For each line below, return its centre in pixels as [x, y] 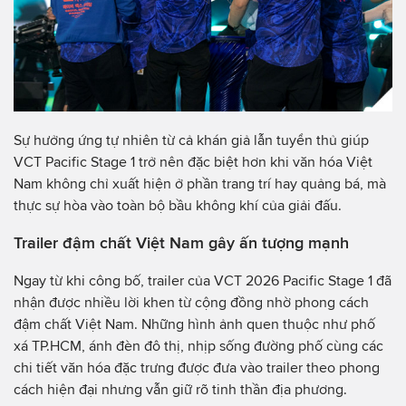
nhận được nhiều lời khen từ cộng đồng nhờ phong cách [191, 303]
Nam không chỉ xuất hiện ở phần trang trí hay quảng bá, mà [200, 184]
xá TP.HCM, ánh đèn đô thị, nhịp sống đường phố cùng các [198, 346]
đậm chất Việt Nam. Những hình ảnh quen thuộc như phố [194, 324]
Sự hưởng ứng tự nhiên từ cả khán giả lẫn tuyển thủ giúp [191, 140]
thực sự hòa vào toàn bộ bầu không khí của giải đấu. [178, 206]
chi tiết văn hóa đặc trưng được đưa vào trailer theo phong [197, 368]
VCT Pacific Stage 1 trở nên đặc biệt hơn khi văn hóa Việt [193, 162]
